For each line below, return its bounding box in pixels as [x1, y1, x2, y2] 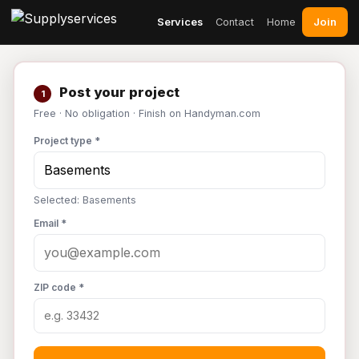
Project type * [34, 135, 100, 147]
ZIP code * [34, 281, 84, 293]
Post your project [56, 84, 179, 100]
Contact [216, 15, 254, 28]
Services [157, 15, 203, 28]
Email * [34, 217, 67, 229]
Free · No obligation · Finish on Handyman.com [34, 107, 260, 119]
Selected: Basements [34, 194, 136, 206]
